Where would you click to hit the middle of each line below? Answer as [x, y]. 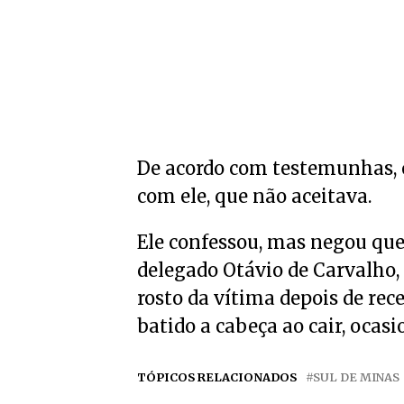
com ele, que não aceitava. [254, 196]
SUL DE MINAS [356, 376]
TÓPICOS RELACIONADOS [217, 376]
